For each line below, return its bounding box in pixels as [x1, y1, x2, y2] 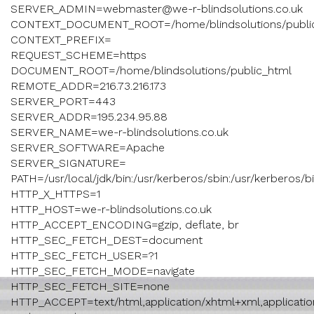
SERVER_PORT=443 [11, 95, 116, 109]
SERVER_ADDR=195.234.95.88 [11, 110, 168, 124]
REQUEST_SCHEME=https [11, 48, 146, 62]
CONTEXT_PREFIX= [11, 33, 111, 47]
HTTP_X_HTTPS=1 [11, 187, 100, 201]
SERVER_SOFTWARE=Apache [11, 141, 165, 155]
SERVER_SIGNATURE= [11, 156, 126, 170]
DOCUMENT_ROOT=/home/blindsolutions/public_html [11, 64, 292, 78]
